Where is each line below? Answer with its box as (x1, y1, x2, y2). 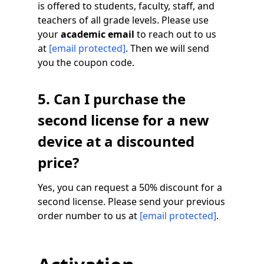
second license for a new (38, 110, 209, 130)
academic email (61, 27, 134, 41)
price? (38, 152, 79, 172)
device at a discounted (38, 131, 194, 151)
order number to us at (38, 209, 140, 222)
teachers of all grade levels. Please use (38, 13, 209, 27)
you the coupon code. (38, 55, 134, 69)
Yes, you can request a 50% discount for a (38, 180, 222, 194)
